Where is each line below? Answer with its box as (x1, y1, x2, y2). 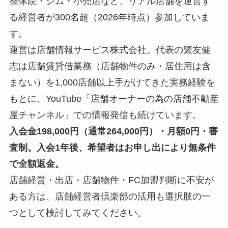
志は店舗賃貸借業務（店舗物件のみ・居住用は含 (9, 61, 211, 72)
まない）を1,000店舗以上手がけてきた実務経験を (9, 77, 215, 88)
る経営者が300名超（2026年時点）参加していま (9, 12, 210, 23)
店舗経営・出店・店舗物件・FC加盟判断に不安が (9, 175, 214, 186)
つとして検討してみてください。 (9, 208, 147, 218)
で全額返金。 (9, 159, 64, 169)
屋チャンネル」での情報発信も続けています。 (9, 110, 202, 121)
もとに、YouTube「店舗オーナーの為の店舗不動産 (9, 94, 219, 104)
